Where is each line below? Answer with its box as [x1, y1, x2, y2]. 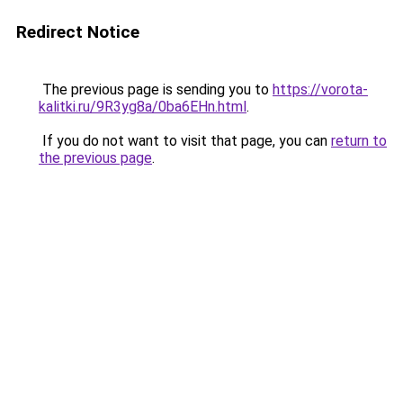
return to [331, 132, 387, 149]
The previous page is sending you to [39, 81, 273, 98]
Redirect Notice [16, 22, 139, 42]
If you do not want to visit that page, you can [39, 132, 331, 149]
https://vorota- [273, 81, 368, 98]
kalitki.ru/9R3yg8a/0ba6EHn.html [39, 98, 246, 115]
